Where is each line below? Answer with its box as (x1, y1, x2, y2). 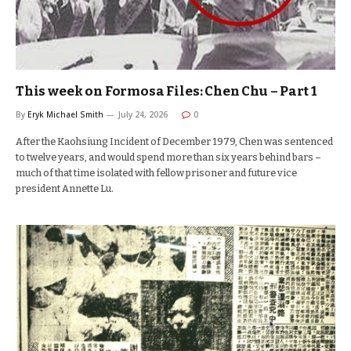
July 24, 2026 (118, 109, 168, 120)
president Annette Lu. (16, 183, 114, 194)
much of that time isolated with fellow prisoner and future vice (16, 167, 297, 179)
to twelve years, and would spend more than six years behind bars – (16, 151, 321, 163)
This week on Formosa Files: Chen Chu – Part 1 (16, 83, 317, 100)
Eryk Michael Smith (27, 109, 103, 120)
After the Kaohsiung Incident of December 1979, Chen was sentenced (16, 136, 333, 147)
